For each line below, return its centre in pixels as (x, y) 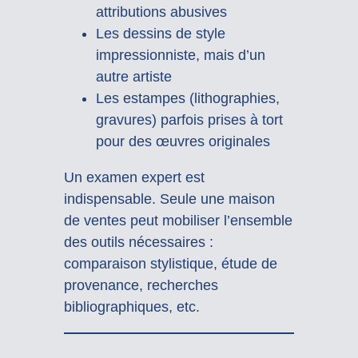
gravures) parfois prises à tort (189, 120)
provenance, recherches (141, 286)
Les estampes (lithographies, (187, 99)
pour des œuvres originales (183, 142)
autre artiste (133, 77)
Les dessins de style (160, 34)
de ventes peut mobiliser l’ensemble (178, 221)
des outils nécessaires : (138, 243)
